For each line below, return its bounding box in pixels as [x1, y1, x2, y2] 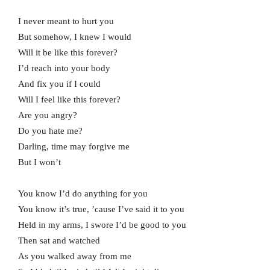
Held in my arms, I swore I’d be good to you [18, 219, 186, 230]
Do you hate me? [18, 125, 83, 136]
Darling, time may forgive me [18, 141, 130, 151]
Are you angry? [18, 110, 77, 120]
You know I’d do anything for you [18, 188, 148, 198]
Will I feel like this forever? [18, 94, 121, 104]
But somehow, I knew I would [18, 31, 131, 42]
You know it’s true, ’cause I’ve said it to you [18, 204, 184, 214]
